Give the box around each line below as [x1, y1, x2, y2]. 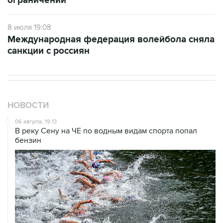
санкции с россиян [7, 45, 90, 57]
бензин [15, 135, 41, 146]
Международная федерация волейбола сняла [7, 34, 215, 46]
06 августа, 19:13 [15, 118, 57, 125]
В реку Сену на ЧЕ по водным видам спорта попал [15, 126, 197, 136]
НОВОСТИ [7, 101, 49, 111]
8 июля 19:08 [7, 23, 51, 32]
